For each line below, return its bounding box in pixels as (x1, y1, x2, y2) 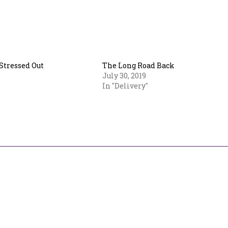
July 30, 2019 (102, 71, 147, 80)
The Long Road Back (102, 61, 175, 70)
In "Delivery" (102, 81, 149, 91)
